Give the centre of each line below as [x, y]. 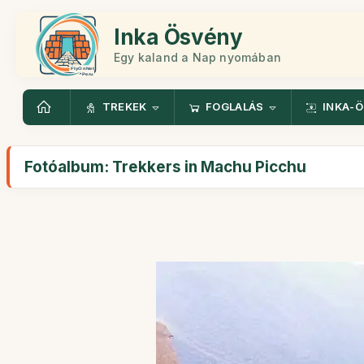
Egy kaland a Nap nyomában [197, 57]
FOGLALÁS [235, 107]
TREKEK [124, 107]
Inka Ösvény [178, 37]
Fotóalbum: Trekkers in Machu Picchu [165, 167]
